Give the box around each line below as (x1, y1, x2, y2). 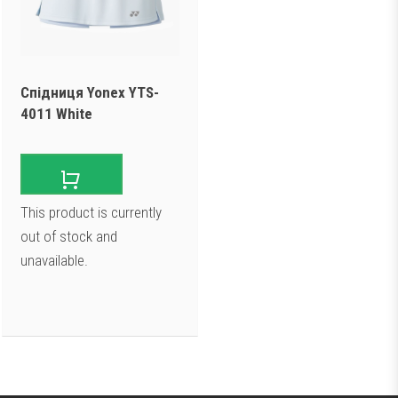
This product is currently (20, 203, 162, 221)
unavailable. (20, 251, 88, 269)
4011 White (20, 104, 92, 123)
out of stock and (20, 227, 117, 245)
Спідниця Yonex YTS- (20, 83, 159, 101)
